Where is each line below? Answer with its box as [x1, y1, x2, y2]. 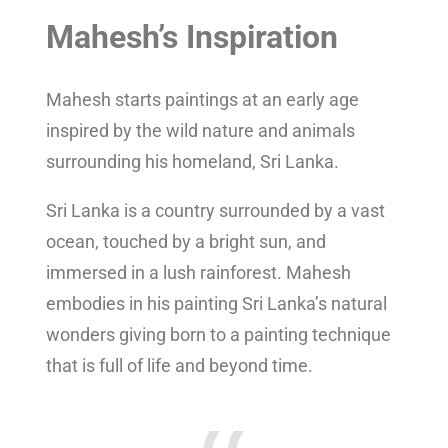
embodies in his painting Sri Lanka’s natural [46, 292, 387, 314]
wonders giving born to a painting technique [46, 323, 391, 345]
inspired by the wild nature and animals [46, 119, 355, 141]
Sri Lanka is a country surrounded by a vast [46, 199, 385, 221]
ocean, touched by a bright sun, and [46, 230, 326, 252]
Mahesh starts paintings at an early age [46, 88, 359, 110]
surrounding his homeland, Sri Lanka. [46, 150, 339, 172]
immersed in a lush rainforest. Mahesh [46, 261, 351, 283]
